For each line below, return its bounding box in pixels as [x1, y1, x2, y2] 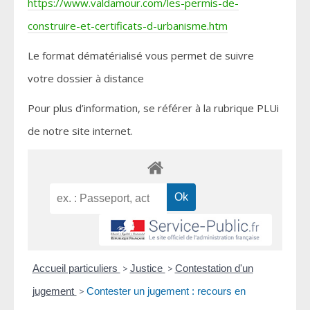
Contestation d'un [174, 262, 253, 275]
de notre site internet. [28, 124, 133, 138]
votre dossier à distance [28, 71, 144, 86]
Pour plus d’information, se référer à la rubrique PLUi [28, 101, 279, 116]
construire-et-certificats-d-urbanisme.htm [28, 19, 228, 33]
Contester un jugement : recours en [86, 285, 246, 298]
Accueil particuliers [32, 262, 120, 275]
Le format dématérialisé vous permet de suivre [28, 48, 254, 63]
